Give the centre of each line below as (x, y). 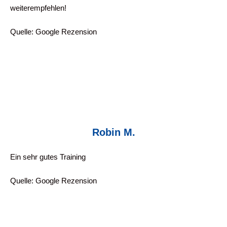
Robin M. (113, 132)
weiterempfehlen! (38, 8)
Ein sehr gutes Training (48, 157)
